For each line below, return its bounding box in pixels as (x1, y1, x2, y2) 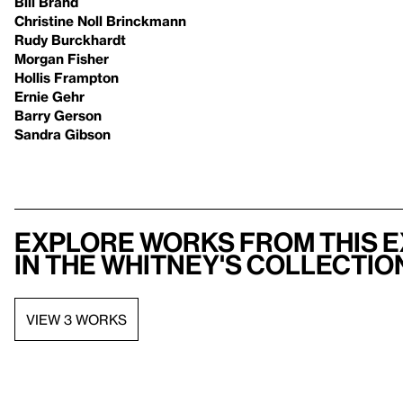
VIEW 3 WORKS (26, 310, 127, 327)
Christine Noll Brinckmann (14, 13, 186, 29)
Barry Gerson (14, 107, 102, 123)
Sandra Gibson (14, 126, 111, 142)
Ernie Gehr (14, 88, 85, 104)
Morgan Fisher (14, 50, 109, 67)
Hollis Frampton (14, 69, 119, 85)
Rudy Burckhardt (14, 31, 126, 48)
